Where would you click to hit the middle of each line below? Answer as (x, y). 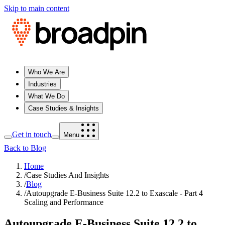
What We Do (46, 96)
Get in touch (32, 134)
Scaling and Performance (64, 202)
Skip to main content (37, 8)
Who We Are (46, 72)
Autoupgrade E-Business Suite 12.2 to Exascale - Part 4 (115, 193)
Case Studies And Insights (68, 175)
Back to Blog (25, 148)
